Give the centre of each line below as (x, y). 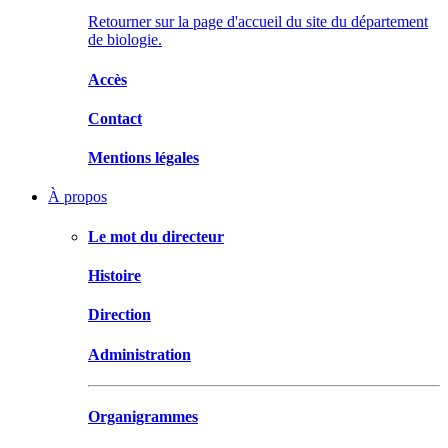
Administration (139, 354)
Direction (119, 315)
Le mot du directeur (156, 236)
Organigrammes (143, 417)
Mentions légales (143, 158)
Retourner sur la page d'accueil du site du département (258, 22)
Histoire (114, 275)
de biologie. (125, 40)
